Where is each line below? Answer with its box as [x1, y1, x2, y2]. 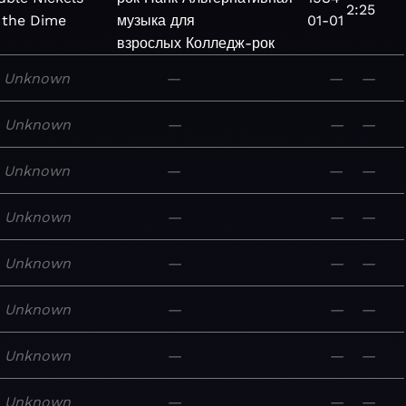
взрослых [117, 34, 182, 52]
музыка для [117, 12, 196, 29]
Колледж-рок [186, 34, 275, 52]
